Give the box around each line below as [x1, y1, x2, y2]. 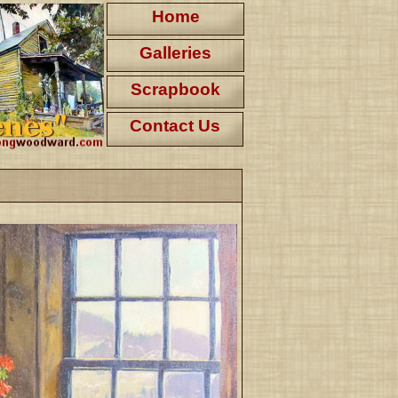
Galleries [139, 44, 211, 62]
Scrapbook [131, 80, 220, 99]
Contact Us [130, 116, 220, 135]
